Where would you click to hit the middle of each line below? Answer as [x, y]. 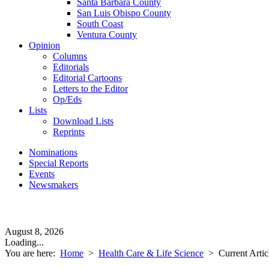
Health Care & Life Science [151, 253]
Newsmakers [53, 185]
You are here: [32, 253]
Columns [70, 56]
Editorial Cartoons [87, 78]
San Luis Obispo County [124, 13]
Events [42, 174]
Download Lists [83, 121]
